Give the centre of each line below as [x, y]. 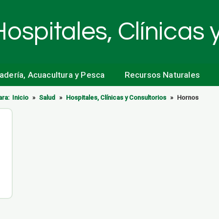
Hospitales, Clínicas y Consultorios [116, 98]
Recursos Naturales [162, 75]
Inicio [20, 98]
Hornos [188, 98]
